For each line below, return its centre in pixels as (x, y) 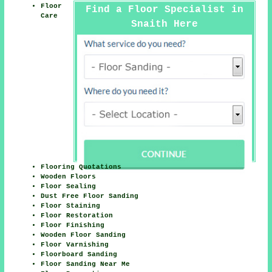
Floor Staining (71, 206)
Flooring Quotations (81, 167)
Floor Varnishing (75, 245)
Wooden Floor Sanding (83, 235)
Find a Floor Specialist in (164, 10)
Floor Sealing (69, 187)
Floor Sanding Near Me (86, 264)
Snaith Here (164, 25)
